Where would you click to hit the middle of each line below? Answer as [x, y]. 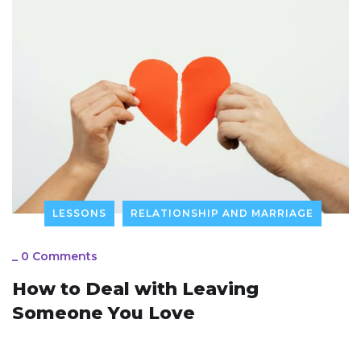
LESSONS [79, 213]
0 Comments [59, 256]
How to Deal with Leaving [135, 288]
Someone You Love [104, 313]
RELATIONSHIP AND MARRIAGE [222, 213]
